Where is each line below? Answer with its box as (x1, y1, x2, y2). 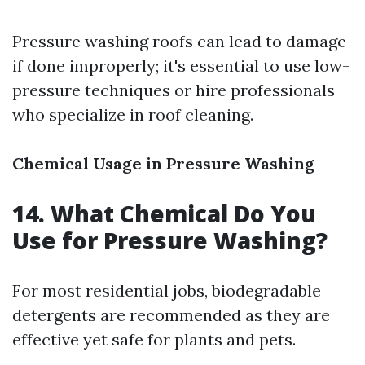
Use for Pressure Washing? (12, 225, 328, 256)
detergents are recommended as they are (12, 305, 330, 325)
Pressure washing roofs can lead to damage (12, 31, 346, 51)
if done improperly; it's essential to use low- (12, 55, 350, 76)
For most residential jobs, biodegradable (12, 280, 321, 301)
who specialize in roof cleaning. (12, 104, 253, 125)
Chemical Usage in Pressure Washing (12, 153, 314, 174)
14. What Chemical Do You (12, 198, 316, 229)
